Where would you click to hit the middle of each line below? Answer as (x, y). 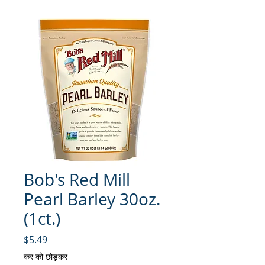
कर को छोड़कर (46, 257)
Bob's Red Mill (77, 180)
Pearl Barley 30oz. (92, 199)
